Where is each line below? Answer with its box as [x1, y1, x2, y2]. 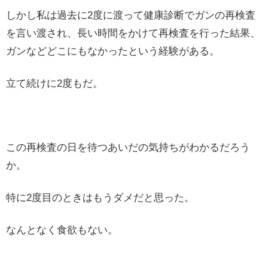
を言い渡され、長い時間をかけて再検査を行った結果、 [6, 28, 260, 39]
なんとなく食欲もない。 [6, 224, 118, 236]
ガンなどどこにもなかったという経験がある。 [6, 45, 220, 57]
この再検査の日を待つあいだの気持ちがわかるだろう [6, 142, 250, 154]
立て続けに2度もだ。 [6, 77, 103, 89]
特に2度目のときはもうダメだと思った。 [6, 192, 194, 204]
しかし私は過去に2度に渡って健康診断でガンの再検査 [6, 10, 255, 22]
